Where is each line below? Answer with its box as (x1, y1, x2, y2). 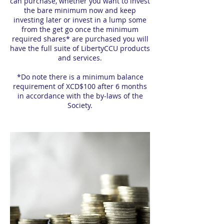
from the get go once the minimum (21, 24, 138, 34)
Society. (67, 100, 92, 110)
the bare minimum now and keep (24, 5, 136, 15)
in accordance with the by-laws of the (17, 91, 143, 100)
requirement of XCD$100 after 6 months (13, 81, 147, 91)
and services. (58, 53, 102, 62)
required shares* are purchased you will (11, 34, 148, 43)
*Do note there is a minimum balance (16, 72, 143, 81)
